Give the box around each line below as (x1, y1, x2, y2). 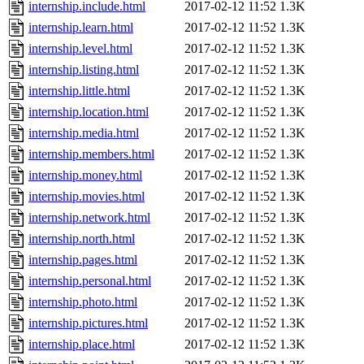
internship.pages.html (28, 253, 137, 267)
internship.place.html (28, 337, 135, 352)
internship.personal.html (28, 274, 151, 288)
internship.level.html (28, 41, 132, 56)
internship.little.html (28, 84, 130, 98)
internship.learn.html (28, 20, 133, 35)
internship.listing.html (28, 63, 139, 77)
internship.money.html (28, 168, 142, 183)
